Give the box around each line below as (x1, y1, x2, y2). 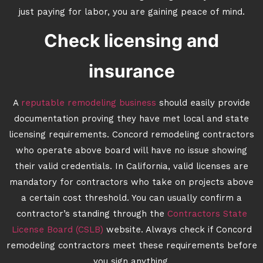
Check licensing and (44, 30, 219, 51)
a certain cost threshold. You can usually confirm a (21, 194, 242, 203)
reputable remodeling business (21, 99, 156, 108)
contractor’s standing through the (16, 210, 167, 219)
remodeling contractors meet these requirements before (6, 242, 257, 251)
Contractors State (167, 210, 247, 219)
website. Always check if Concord (103, 226, 252, 235)
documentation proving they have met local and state (14, 115, 249, 124)
